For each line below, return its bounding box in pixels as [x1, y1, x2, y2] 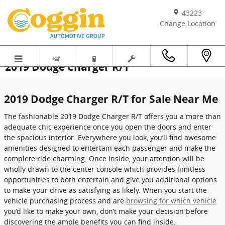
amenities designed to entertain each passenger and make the [4, 143, 215, 153]
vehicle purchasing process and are [4, 195, 126, 205]
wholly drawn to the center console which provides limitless [4, 164, 205, 174]
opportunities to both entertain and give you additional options [4, 174, 217, 184]
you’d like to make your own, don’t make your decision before [4, 206, 208, 216]
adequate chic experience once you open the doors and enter [4, 122, 211, 132]
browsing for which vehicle [126, 195, 216, 205]
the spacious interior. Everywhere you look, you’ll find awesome [4, 132, 216, 142]
